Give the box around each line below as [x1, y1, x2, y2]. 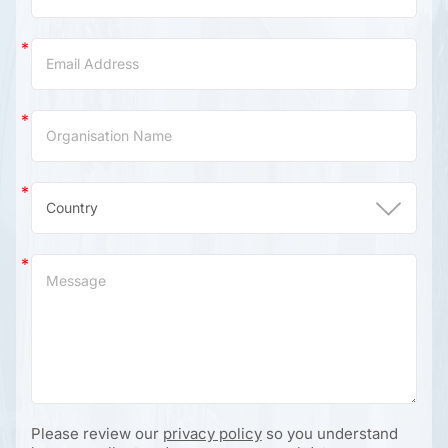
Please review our [30, 424, 163, 444]
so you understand [261, 424, 398, 444]
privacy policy [162, 424, 262, 444]
